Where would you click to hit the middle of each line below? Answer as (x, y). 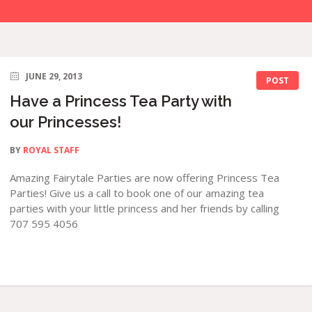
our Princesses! (66, 122)
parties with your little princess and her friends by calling (145, 208)
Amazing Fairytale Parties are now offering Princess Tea (145, 178)
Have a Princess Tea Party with (121, 101)
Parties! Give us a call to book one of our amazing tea (137, 193)
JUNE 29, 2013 (54, 76)
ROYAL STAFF (52, 150)
